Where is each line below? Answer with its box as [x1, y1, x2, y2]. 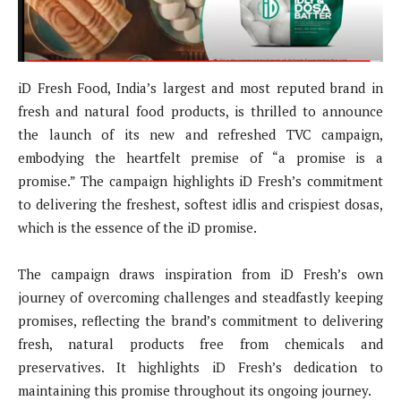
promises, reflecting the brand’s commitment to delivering [18, 311, 383, 329]
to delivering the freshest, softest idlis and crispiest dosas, [18, 194, 383, 213]
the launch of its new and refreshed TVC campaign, [18, 124, 383, 143]
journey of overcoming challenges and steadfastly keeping [18, 287, 383, 306]
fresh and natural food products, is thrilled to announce [18, 101, 383, 120]
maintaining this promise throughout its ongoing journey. [18, 380, 371, 399]
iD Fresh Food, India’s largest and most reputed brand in [18, 78, 383, 97]
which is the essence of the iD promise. [18, 218, 257, 236]
